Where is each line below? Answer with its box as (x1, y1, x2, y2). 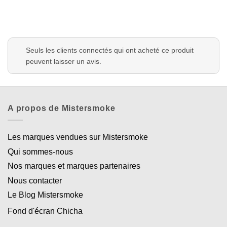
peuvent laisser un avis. (26, 57, 101, 65)
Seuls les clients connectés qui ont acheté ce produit (26, 46, 194, 54)
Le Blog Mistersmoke (8, 191, 83, 200)
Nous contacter (8, 176, 62, 185)
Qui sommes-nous (8, 147, 73, 157)
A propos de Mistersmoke (8, 103, 116, 112)
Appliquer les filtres (12, 31, 108, 43)
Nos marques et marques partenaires (8, 162, 140, 171)
